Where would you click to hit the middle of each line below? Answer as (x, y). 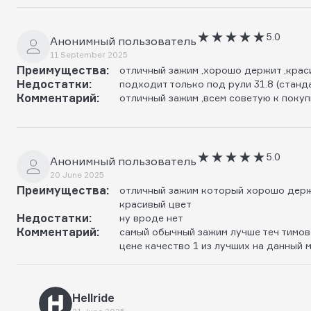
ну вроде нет (151, 217)
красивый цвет (155, 203)
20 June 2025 (77, 174)
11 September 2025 (89, 54)
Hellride (93, 297)
